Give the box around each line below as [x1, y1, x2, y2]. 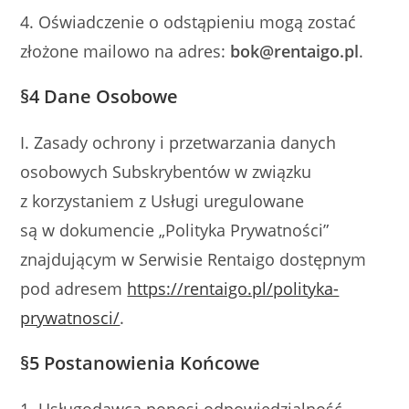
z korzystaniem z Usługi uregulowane [20, 190, 305, 212]
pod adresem [20, 278, 128, 299]
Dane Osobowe [44, 84, 179, 109]
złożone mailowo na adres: [20, 40, 231, 62]
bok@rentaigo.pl [230, 40, 360, 62]
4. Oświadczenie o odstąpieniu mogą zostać [20, 11, 357, 33]
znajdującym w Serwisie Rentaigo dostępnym [20, 248, 367, 270]
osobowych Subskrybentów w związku [20, 161, 312, 183]
